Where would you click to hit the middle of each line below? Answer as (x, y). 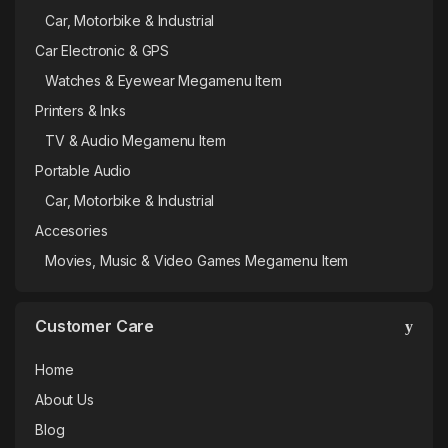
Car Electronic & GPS (102, 51)
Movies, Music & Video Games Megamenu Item (197, 261)
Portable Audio (83, 171)
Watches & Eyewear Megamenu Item (163, 81)
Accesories (71, 231)
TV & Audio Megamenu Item (135, 141)
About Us (64, 400)
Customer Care (95, 326)
